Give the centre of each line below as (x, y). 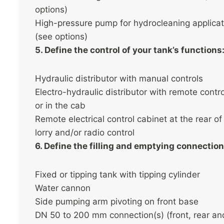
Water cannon (63, 188)
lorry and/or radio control (85, 132)
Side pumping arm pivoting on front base (117, 201)
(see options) (61, 37)
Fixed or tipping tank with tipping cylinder (117, 174)
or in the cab (60, 105)
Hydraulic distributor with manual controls (119, 78)
